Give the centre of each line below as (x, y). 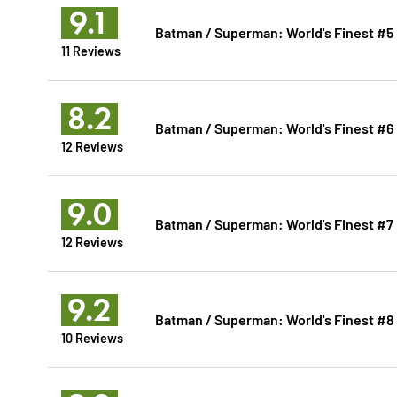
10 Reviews (92, 338)
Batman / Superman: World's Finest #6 (274, 128)
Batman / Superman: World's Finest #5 (274, 32)
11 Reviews (90, 51)
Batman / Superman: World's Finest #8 (274, 319)
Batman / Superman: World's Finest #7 (274, 223)
